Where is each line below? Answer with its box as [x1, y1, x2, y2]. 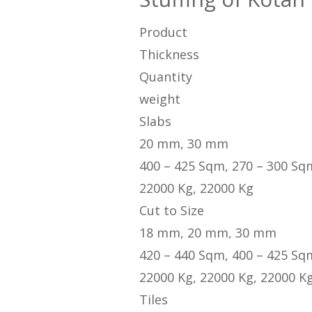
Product [139, 24, 187, 41]
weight [139, 91, 180, 108]
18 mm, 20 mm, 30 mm [139, 224, 276, 242]
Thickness [139, 46, 199, 63]
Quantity [139, 68, 192, 86]
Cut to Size [139, 202, 204, 219]
